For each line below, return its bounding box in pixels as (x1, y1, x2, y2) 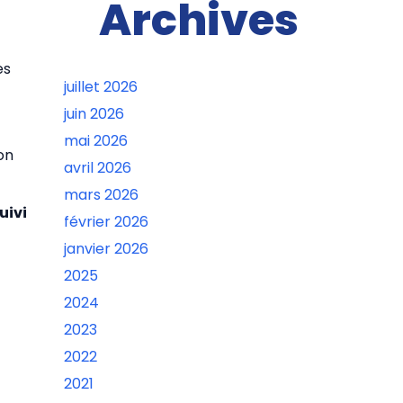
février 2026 (64, 211, 148, 232)
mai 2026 (64, 130, 128, 151)
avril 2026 (64, 157, 131, 178)
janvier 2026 (64, 238, 148, 259)
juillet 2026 (64, 76, 138, 97)
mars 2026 (64, 184, 139, 205)
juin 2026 (64, 103, 124, 124)
